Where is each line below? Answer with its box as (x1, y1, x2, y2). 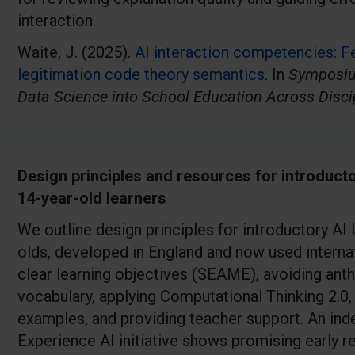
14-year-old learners (17, 189, 166, 208)
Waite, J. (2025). (17, 43, 135, 63)
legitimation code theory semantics (17, 65, 265, 85)
